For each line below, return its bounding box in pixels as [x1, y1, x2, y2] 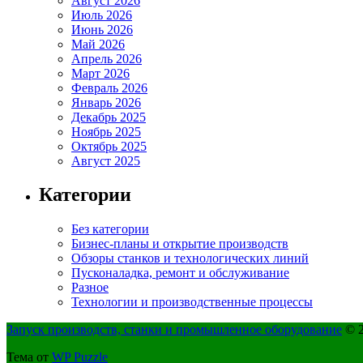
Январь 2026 [71, 95, 141, 109]
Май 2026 [71, 36, 125, 51]
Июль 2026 [71, 7, 132, 22]
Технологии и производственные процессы [71, 295, 313, 310]
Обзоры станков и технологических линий [71, 251, 309, 266]
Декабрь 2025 [71, 109, 146, 124]
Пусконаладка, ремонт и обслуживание [71, 266, 289, 280]
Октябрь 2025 [71, 139, 147, 153]
